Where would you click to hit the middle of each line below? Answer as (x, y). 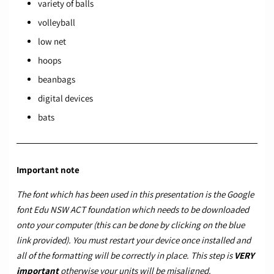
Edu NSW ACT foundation (82, 210)
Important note (48, 170)
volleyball (57, 23)
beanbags (57, 80)
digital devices (65, 98)
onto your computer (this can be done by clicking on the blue (131, 225)
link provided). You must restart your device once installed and (134, 240)
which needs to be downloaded (190, 210)
